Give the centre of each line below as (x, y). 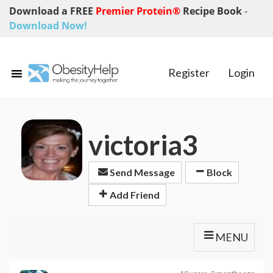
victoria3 (143, 145)
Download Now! (48, 26)
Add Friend (134, 194)
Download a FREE (52, 11)
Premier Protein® (139, 11)
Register (189, 73)
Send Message (141, 172)
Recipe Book (214, 11)
